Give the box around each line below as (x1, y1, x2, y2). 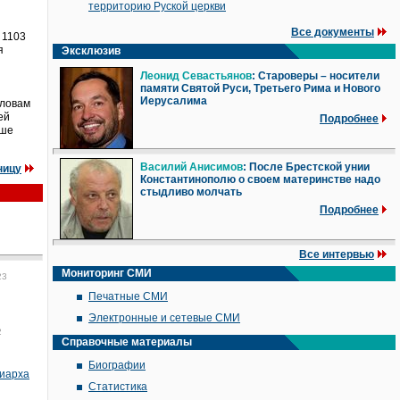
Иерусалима (140, 95, 207, 107)
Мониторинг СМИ (62, 267, 152, 279)
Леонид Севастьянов (140, 70, 252, 82)
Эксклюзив (62, 45, 121, 57)
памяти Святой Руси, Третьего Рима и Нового (140, 82, 380, 95)
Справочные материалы (62, 336, 192, 348)
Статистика (88, 380, 147, 393)
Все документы (291, 26, 374, 38)
